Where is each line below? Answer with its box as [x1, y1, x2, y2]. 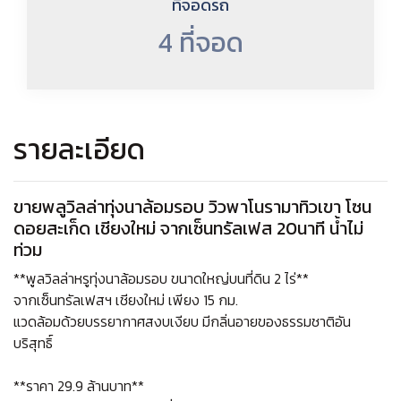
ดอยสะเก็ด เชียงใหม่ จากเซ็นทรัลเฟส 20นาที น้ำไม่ [13, 214, 363, 242]
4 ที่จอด [158, 21, 243, 63]
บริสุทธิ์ [13, 331, 53, 354]
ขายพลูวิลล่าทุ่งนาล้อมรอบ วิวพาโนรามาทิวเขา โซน [13, 192, 371, 220]
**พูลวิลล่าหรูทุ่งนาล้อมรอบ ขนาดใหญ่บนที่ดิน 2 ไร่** [13, 267, 309, 289]
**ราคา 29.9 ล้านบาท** [13, 374, 144, 397]
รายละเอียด [13, 127, 145, 171]
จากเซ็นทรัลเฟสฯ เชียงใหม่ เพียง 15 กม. [13, 288, 238, 311]
